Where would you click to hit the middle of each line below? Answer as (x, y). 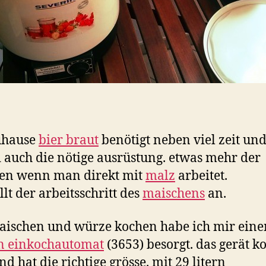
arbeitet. (201, 175)
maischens (174, 193)
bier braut (69, 139)
